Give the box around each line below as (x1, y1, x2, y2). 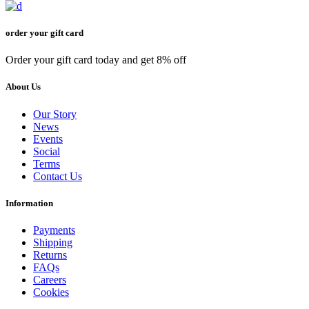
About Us (6, 81, 41, 92)
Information (6, 197, 53, 208)
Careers (33, 273, 66, 286)
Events (33, 132, 63, 145)
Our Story (33, 108, 77, 120)
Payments (33, 223, 75, 236)
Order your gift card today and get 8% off (6, 54, 186, 66)
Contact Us (33, 170, 82, 182)
